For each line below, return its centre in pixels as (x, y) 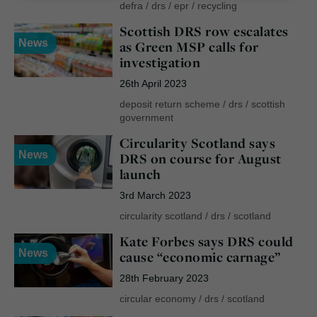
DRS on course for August (200, 158)
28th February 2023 (164, 278)
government (146, 117)
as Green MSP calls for (189, 46)
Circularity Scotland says (197, 143)
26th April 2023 (153, 83)
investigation (160, 62)
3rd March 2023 (155, 195)
